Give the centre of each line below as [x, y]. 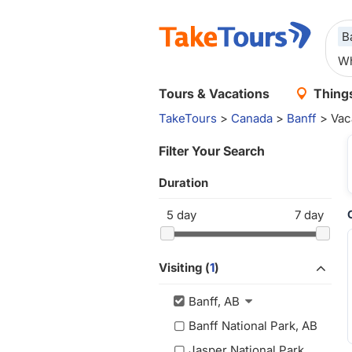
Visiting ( [184, 268]
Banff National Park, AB [253, 325]
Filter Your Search [212, 151]
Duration [183, 182]
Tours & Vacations [214, 93]
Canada [252, 118]
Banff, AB [214, 301]
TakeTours [188, 118]
